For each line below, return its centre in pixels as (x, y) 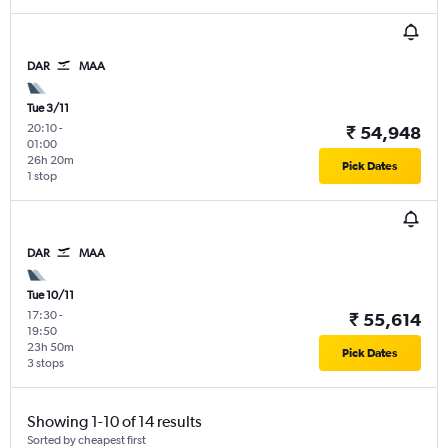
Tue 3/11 (48, 108)
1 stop (42, 176)
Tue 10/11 (50, 295)
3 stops (45, 363)
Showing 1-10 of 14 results (114, 422)
